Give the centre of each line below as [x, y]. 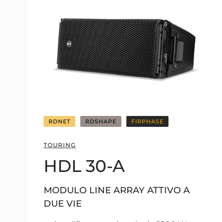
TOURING [60, 145]
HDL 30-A [84, 166]
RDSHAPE [101, 121]
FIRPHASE [147, 121]
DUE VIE [63, 204]
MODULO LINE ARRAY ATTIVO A [117, 190]
